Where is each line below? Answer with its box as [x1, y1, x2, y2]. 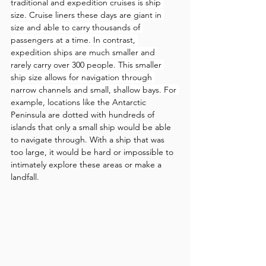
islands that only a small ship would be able [11, 122, 173, 132]
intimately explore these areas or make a [11, 159, 164, 170]
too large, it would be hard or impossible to [11, 147, 176, 157]
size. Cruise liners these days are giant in [11, 9, 164, 20]
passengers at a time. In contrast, [11, 34, 138, 45]
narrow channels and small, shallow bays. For [11, 84, 179, 95]
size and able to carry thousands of [11, 22, 142, 33]
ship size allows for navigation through [11, 72, 154, 83]
